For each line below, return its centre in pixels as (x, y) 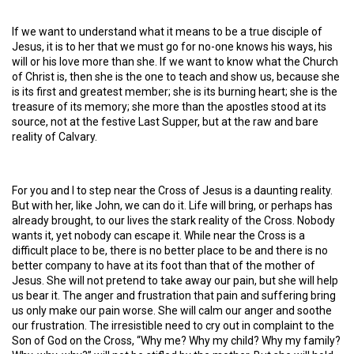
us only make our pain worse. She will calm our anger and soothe (172, 311)
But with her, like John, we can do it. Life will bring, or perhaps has (172, 205)
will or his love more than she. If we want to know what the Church (175, 62)
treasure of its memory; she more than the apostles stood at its (169, 107)
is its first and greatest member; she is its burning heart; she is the (175, 92)
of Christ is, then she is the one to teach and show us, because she (176, 77)
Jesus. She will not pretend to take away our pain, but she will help (175, 281)
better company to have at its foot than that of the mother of (164, 265)
